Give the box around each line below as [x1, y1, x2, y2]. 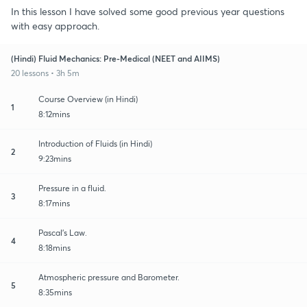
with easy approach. [11, 19, 99, 32]
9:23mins [38, 153, 71, 164]
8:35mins [38, 286, 72, 297]
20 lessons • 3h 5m [11, 67, 79, 78]
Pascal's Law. [38, 227, 87, 238]
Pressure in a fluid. [38, 182, 106, 193]
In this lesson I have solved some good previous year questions [11, 4, 284, 18]
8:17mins [38, 197, 70, 208]
